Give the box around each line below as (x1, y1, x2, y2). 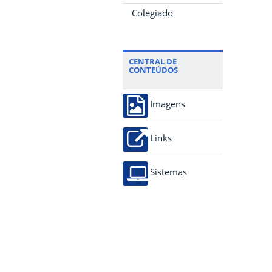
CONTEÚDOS (129, 64, 178, 75)
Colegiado (132, 7, 173, 19)
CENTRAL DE (129, 56, 177, 67)
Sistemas (150, 168, 187, 177)
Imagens (150, 100, 185, 109)
